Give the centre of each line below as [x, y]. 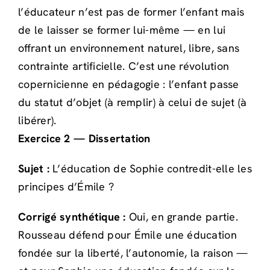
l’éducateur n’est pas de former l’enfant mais [131, 11]
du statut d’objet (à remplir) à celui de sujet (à [133, 102]
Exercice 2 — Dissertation [84, 138]
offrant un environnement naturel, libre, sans [129, 48]
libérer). [37, 120]
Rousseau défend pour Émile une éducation [127, 234]
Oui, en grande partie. [182, 216]
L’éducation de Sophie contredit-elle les [150, 168]
